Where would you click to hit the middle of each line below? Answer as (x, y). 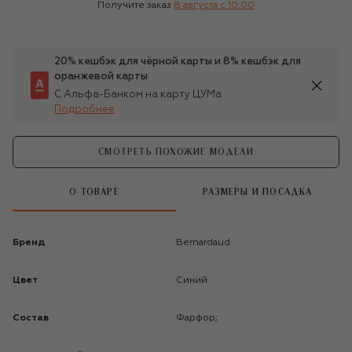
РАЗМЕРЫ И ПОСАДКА (258, 192)
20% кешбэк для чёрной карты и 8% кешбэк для (178, 61)
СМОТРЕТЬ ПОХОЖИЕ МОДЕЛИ (176, 152)
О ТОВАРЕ (94, 192)
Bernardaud (207, 242)
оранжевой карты (101, 76)
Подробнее (84, 109)
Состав (31, 318)
